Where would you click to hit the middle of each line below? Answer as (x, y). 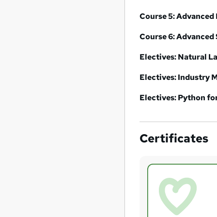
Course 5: (158, 16)
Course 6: (158, 36)
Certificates (174, 138)
